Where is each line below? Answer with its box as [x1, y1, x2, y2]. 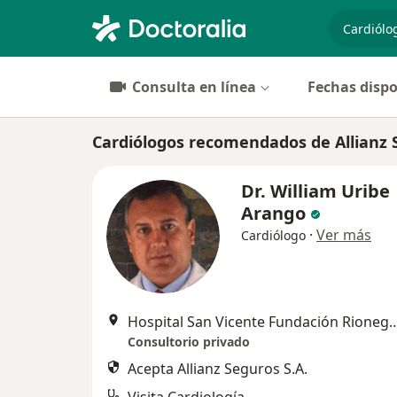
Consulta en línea [132, 77, 256, 97]
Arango [241, 201, 306, 225]
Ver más [316, 225, 371, 245]
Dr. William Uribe [241, 179, 390, 203]
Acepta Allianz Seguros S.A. [128, 359, 307, 378]
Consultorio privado [128, 333, 250, 350]
